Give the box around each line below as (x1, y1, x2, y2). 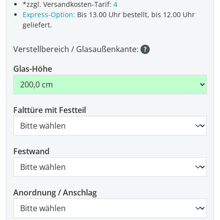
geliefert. (23, 20, 53, 29)
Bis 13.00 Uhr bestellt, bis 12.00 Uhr (75, 10, 195, 19)
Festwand (13, 146, 50, 157)
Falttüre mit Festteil (13, 105, 86, 116)
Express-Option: (23, 10, 76, 19)
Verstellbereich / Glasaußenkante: (13, 44, 140, 55)
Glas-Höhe (13, 63, 52, 75)
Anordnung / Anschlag (13, 187, 97, 198)
